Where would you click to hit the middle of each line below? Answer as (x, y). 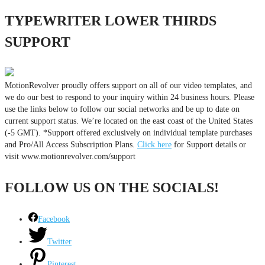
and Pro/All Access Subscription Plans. (71, 144)
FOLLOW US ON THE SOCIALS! (112, 187)
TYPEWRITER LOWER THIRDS (111, 20)
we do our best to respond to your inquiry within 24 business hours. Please (130, 97)
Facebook (54, 219)
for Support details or (209, 144)
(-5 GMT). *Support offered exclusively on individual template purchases (128, 132)
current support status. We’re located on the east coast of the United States (129, 121)
